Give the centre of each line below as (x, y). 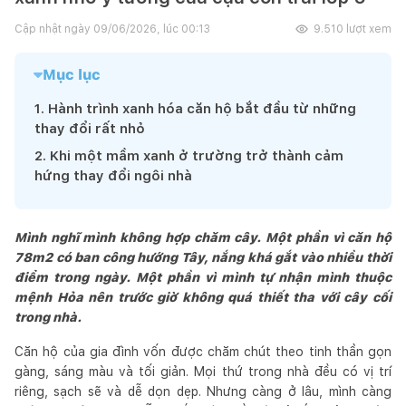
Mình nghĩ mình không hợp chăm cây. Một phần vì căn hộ (203, 237)
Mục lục (72, 74)
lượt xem (367, 29)
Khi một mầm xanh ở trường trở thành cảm (197, 155)
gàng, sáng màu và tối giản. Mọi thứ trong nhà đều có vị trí (203, 371)
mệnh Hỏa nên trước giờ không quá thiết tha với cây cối (203, 297)
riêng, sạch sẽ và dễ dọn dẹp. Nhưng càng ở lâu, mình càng (203, 391)
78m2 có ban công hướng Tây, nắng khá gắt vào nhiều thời (203, 257)
